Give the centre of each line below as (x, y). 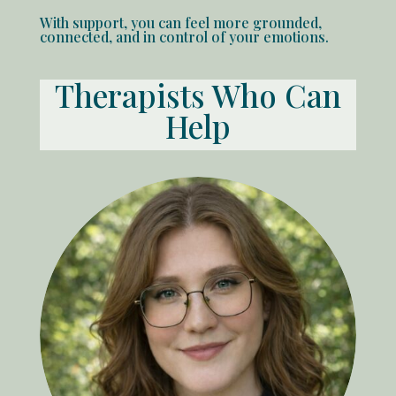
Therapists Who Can (198, 95)
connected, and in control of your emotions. (184, 36)
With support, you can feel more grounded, (180, 22)
